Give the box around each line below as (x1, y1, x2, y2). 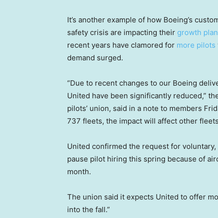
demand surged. (67, 53, 123, 62)
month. (67, 167, 91, 176)
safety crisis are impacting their (67, 28, 177, 37)
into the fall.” (67, 205, 110, 214)
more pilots (177, 40, 216, 50)
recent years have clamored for (67, 40, 177, 50)
